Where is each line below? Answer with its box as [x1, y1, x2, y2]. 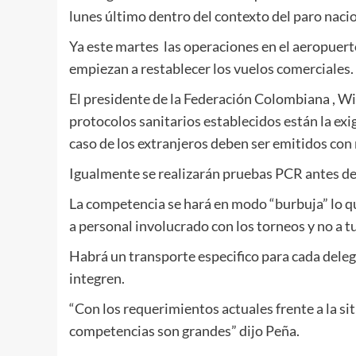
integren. [69, 269, 125, 287]
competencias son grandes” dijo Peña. [69, 322, 300, 339]
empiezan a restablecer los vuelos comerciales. [69, 60, 354, 77]
